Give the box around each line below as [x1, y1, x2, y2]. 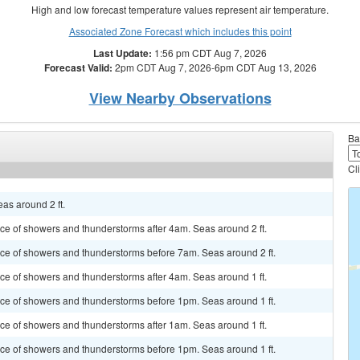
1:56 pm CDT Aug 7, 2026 [152, 46, 267, 59]
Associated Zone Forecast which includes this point [68, 24, 292, 38]
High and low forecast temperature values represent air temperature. [31, 2, 329, 16]
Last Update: [93, 46, 152, 60]
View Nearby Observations [88, 88, 272, 108]
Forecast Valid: [43, 60, 112, 75]
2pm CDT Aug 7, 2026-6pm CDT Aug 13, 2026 [112, 60, 317, 74]
